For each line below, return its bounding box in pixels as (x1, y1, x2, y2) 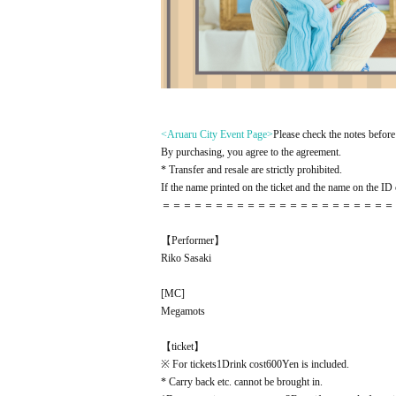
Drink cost (222, 358, 266, 370)
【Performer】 (161, 234, 225, 247)
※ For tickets (161, 358, 217, 370)
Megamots (161, 305, 205, 317)
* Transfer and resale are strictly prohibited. (161, 164, 342, 176)
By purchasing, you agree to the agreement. (161, 146, 341, 158)
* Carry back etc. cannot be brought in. (161, 376, 323, 388)
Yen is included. (282, 358, 349, 370)
